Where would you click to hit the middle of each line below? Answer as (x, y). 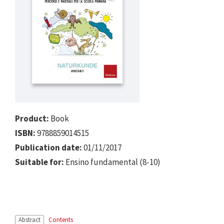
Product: (32, 118)
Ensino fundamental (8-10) (112, 162)
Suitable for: (39, 162)
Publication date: (48, 147)
